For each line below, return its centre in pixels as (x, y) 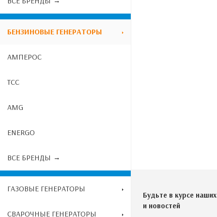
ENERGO (21, 132)
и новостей (162, 206)
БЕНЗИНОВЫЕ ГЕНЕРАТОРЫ (55, 31)
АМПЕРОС (24, 57)
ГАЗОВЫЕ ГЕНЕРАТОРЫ (46, 188)
